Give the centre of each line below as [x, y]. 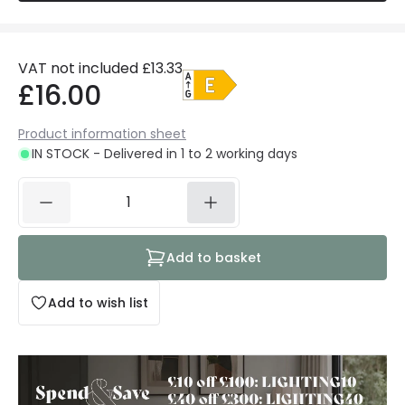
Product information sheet [102, 134]
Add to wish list [98, 303]
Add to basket [213, 258]
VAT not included [78, 68]
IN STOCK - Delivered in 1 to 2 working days [165, 154]
